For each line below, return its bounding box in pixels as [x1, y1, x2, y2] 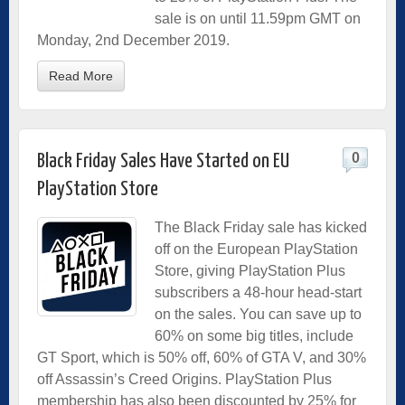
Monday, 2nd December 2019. [37, 32, 230, 48]
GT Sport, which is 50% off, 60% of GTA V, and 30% [37, 349, 366, 365]
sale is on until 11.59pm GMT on [155, 10, 361, 26]
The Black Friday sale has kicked [155, 219, 367, 235]
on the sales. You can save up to [155, 306, 362, 322]
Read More [49, 68, 113, 83]
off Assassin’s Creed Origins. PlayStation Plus [37, 371, 332, 387]
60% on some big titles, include [155, 327, 353, 344]
